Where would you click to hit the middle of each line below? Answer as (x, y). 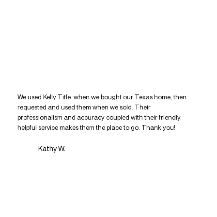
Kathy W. (52, 149)
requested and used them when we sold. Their (84, 107)
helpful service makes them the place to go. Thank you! (96, 128)
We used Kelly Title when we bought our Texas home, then (102, 97)
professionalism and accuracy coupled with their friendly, (99, 117)
